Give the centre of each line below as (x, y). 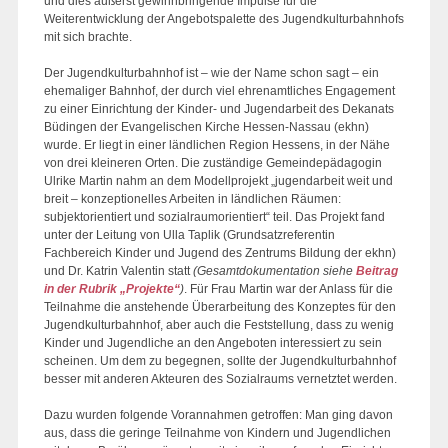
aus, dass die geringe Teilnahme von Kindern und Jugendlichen (217, 433)
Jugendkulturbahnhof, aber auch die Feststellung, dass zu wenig (219, 325)
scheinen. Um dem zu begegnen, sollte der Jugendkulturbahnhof (220, 361)
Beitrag (377, 271)
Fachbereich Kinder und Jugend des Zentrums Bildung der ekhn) (220, 253)
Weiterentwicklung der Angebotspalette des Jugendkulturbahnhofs (224, 19)
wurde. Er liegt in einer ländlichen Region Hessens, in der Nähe (217, 145)
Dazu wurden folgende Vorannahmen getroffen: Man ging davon (218, 415)
